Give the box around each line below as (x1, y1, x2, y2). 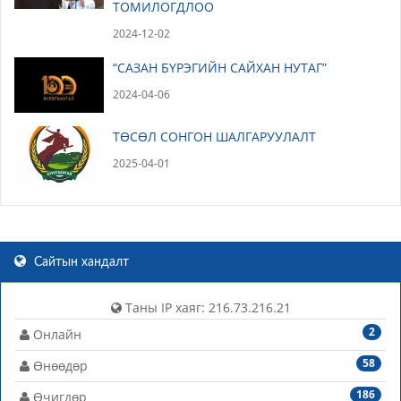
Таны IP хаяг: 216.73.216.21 (121, 298, 291, 316)
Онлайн (30, 325, 81, 343)
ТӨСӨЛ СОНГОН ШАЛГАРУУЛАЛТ (113, 128, 316, 146)
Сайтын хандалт (30, 255, 129, 269)
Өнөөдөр (30, 356, 88, 374)
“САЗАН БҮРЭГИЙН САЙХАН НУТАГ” (113, 58, 327, 76)
